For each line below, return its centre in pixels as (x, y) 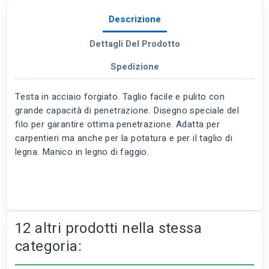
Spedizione (134, 67)
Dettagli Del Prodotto (134, 44)
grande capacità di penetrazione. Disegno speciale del (127, 111)
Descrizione (134, 20)
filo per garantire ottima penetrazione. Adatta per (117, 125)
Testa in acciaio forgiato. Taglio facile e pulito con (120, 97)
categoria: (49, 247)
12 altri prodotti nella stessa (108, 229)
